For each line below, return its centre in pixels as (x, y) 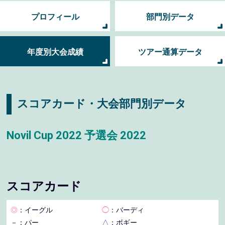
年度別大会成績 (55, 52)
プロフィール (55, 17)
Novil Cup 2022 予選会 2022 (77, 136)
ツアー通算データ (170, 52)
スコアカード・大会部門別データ (102, 104)
